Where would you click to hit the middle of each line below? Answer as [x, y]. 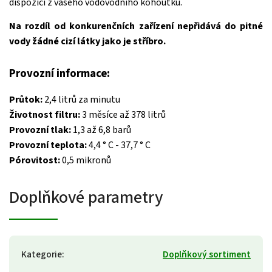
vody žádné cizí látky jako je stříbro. [87, 42]
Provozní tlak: [40, 130]
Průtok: [26, 100]
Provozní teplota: [48, 145]
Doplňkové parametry [86, 198]
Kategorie [42, 255]
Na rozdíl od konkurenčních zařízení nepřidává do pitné [136, 26]
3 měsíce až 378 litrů [123, 115]
